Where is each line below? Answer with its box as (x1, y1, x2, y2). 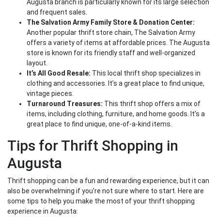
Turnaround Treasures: (27, 100, 103, 108)
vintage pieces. (27, 90, 74, 98)
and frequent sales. (27, 8, 87, 16)
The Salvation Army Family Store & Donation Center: (27, 18, 195, 27)
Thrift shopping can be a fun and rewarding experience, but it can (7, 177, 209, 185)
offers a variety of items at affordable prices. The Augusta (27, 39, 210, 47)
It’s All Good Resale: (27, 69, 91, 77)
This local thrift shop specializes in (91, 69, 201, 77)
